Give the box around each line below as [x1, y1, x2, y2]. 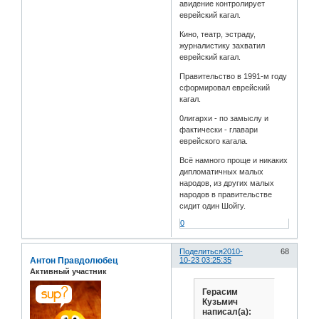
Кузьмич [202, 297, 238, 308]
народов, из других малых [179, 178, 275, 187]
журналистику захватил [179, 41, 266, 50]
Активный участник [30, 267, 107, 276]
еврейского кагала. [179, 136, 249, 145]
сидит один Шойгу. [179, 201, 246, 210]
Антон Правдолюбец [30, 256, 117, 266]
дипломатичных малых [179, 167, 264, 176]
